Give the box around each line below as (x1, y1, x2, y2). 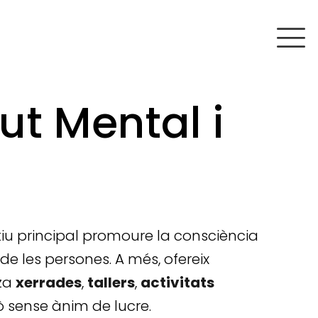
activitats (141, 273, 214, 293)
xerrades (16, 273, 82, 293)
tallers (87, 273, 135, 293)
